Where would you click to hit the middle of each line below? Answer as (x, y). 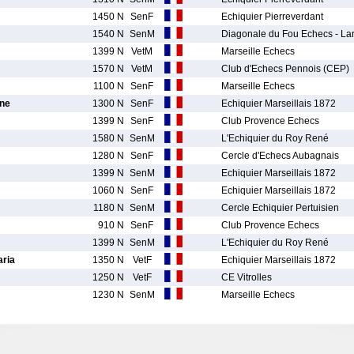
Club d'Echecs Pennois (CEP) (285, 69)
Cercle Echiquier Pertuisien (280, 208)
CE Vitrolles (247, 277)
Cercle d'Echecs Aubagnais (280, 156)
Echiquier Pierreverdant (272, 17)
